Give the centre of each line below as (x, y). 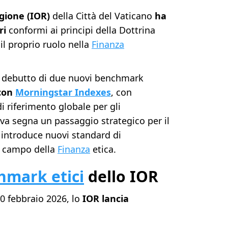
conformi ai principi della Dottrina (82, 30)
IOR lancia (106, 199)
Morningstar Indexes (63, 92)
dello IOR (121, 177)
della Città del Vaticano (101, 16)
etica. (103, 149)
